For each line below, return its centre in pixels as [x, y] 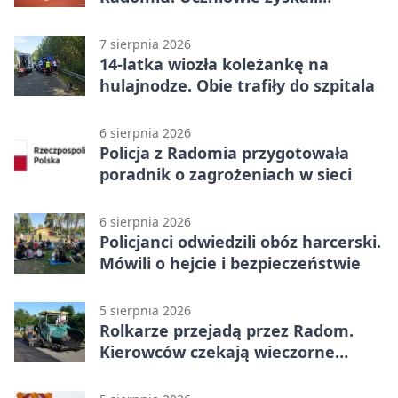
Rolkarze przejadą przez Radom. [227, 330]
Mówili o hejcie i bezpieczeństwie [230, 263]
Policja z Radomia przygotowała [224, 152]
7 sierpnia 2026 [145, 44]
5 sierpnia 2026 [145, 310]
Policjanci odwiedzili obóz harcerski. [240, 241]
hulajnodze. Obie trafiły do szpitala [237, 85]
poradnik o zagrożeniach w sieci [226, 174]
